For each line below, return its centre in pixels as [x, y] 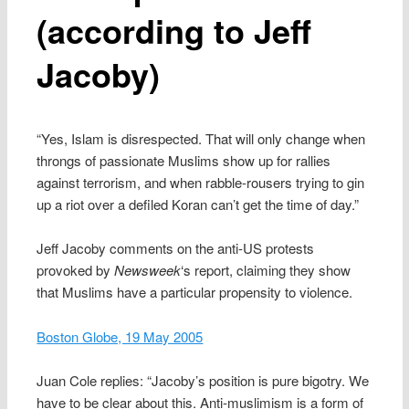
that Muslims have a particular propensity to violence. [195, 292]
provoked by [76, 270]
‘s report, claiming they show [266, 270]
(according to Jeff [174, 30]
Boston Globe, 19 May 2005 [120, 336]
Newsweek [148, 270]
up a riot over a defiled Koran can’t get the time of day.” [198, 204]
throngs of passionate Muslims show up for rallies [184, 160]
